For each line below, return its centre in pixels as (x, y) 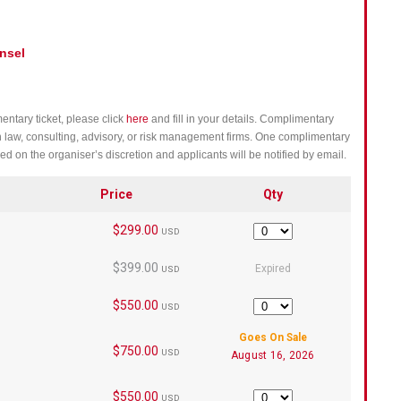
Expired (273, 268)
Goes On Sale (273, 337)
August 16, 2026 (273, 355)
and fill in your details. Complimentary (242, 119)
